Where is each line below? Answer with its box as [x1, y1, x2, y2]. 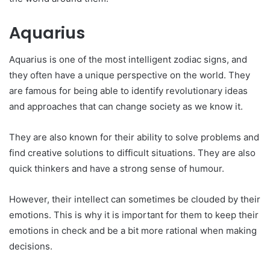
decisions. [9, 240, 52, 253]
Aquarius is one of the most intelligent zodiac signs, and [9, 54, 247, 66]
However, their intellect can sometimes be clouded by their [9, 193, 260, 206]
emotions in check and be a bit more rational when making [9, 225, 257, 237]
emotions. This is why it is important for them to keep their [9, 209, 259, 221]
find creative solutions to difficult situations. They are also [9, 147, 256, 159]
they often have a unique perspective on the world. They [9, 69, 250, 81]
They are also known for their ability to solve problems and [9, 131, 259, 143]
